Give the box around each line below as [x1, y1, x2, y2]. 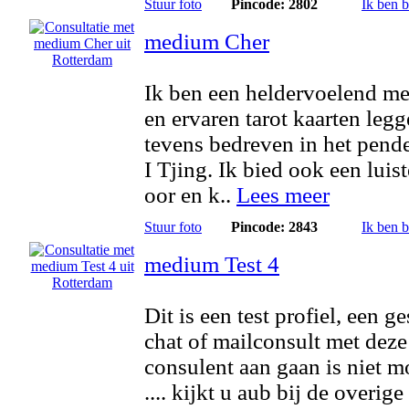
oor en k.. [144, 183, 236, 207]
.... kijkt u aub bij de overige [144, 380, 404, 404]
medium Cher [144, 29, 269, 54]
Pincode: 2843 [230, 219, 318, 235]
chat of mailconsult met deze [144, 329, 407, 353]
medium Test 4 [144, 252, 279, 277]
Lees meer [236, 183, 330, 207]
